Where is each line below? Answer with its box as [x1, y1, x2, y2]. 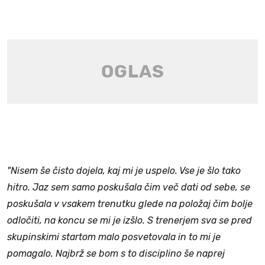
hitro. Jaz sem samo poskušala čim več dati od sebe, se [7, 181, 250, 193]
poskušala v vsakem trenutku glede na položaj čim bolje [7, 198, 253, 209]
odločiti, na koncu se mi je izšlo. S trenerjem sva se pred [7, 214, 252, 226]
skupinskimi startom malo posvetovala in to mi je [7, 231, 221, 243]
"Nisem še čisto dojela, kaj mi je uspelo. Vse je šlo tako [7, 164, 241, 176]
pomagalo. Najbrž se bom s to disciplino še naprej [7, 247, 225, 259]
